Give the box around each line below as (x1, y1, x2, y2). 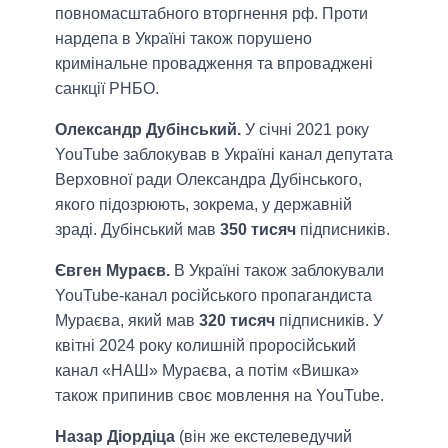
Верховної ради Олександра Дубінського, (55, 170, 362, 188)
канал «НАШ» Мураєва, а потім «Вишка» (55, 361, 359, 379)
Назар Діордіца (55, 427, 175, 445)
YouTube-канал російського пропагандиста (55, 286, 372, 304)
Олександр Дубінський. (55, 120, 241, 138)
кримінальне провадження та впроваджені (55, 54, 373, 72)
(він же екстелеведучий (175, 427, 352, 445)
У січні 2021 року (241, 120, 369, 138)
